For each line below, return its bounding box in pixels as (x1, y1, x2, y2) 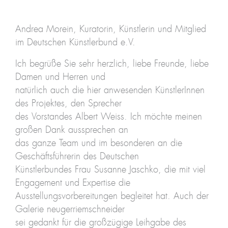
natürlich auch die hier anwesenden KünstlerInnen (15, 85, 205, 95)
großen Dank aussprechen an (15, 125, 128, 135)
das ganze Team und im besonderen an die (15, 138, 182, 148)
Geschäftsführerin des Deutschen (15, 152, 139, 161)
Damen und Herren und (15, 72, 105, 82)
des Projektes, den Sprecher (15, 99, 122, 108)
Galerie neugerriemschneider (15, 205, 125, 214)
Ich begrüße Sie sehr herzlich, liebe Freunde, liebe (15, 59, 209, 69)
